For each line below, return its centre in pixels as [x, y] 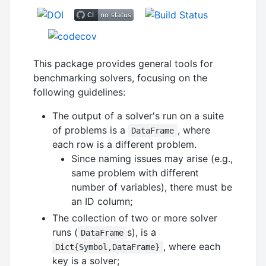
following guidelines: [79, 92]
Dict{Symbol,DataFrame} [108, 247]
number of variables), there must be [152, 187]
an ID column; [102, 201]
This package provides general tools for [123, 63]
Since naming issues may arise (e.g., [152, 158]
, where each [191, 246]
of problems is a [90, 130]
